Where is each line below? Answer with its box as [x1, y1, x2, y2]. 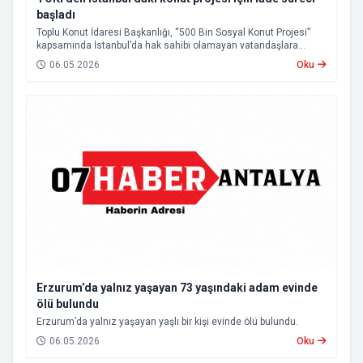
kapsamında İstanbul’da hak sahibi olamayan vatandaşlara [36, 39, 298, 51]
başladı [36, 7, 75, 21]
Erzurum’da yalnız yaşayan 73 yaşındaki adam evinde [36, 280, 318, 294]
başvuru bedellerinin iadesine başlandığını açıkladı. [36, 52, 263, 64]
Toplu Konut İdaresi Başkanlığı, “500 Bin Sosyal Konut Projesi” [36, 26, 310, 38]
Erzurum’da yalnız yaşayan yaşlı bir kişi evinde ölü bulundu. [36, 315, 298, 327]
